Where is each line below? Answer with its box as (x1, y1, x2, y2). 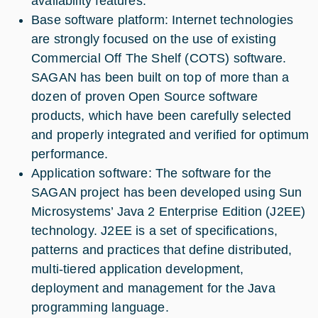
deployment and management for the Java (31, 280, 275, 295)
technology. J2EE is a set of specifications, (31, 223, 278, 238)
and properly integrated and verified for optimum (31, 127, 309, 142)
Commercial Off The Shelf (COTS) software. (31, 50, 287, 65)
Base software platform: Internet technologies (31, 12, 294, 27)
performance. (31, 146, 109, 161)
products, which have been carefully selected (31, 108, 291, 123)
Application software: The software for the (31, 165, 272, 180)
